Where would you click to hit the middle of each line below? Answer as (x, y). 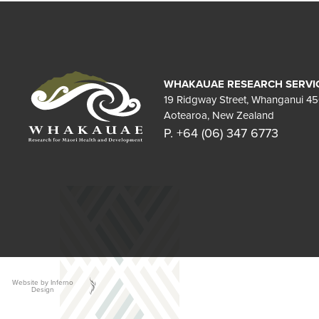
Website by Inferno (43, 282)
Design (43, 289)
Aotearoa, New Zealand (219, 115)
